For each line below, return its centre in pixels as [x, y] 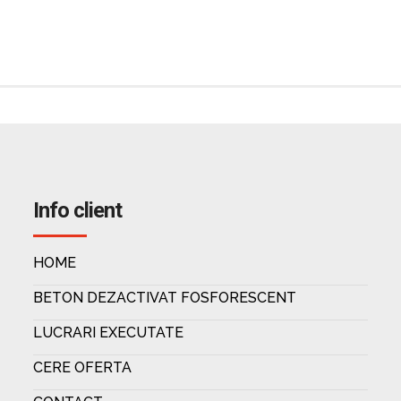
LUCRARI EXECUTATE [108, 333]
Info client [77, 210]
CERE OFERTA [82, 367]
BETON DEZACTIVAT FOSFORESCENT [164, 298]
